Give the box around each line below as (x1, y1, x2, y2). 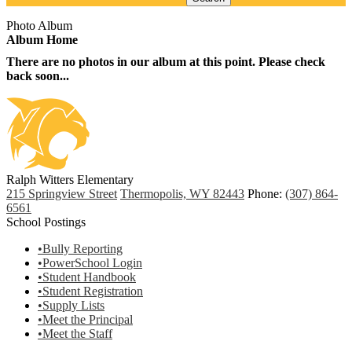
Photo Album (6, 19, 72, 32)
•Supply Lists (38, 299, 104, 312)
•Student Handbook (38, 270, 136, 284)
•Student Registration (38, 284, 143, 298)
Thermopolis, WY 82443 (120, 187, 244, 200)
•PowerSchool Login (38, 256, 142, 269)
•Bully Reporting (38, 242, 123, 255)
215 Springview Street (6, 187, 117, 200)
